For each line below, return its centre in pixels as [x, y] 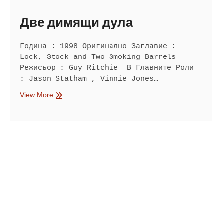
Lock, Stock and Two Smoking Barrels [98, 57]
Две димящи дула [76, 23]
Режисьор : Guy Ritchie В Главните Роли [107, 68]
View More [36, 94]
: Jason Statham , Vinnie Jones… [89, 79]
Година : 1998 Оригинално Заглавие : [98, 46]
